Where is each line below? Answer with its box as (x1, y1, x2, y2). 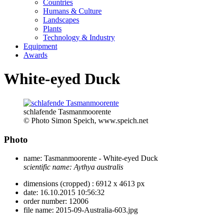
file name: (23, 206, 54, 215)
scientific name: (23, 163, 72, 172)
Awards (23, 51, 47, 59)
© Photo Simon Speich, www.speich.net (23, 116, 148, 125)
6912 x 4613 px (94, 179, 145, 188)
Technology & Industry (43, 33, 115, 42)
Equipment (23, 42, 57, 50)
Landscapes (43, 16, 79, 24)
